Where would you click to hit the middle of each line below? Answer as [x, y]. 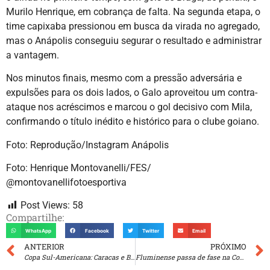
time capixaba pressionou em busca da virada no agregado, [133, 26]
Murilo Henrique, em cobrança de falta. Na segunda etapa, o [133, 11]
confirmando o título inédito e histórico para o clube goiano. [133, 122]
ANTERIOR [44, 247]
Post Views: [45, 206]
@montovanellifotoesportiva [66, 183]
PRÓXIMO [228, 247]
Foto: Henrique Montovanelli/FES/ [79, 168]
